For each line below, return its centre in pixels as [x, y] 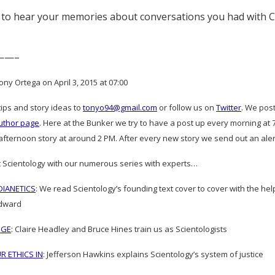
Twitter [229, 107]
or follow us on [187, 107]
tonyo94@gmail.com [120, 107]
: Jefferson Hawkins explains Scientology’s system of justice [153, 254]
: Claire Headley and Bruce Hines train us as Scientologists [119, 229]
